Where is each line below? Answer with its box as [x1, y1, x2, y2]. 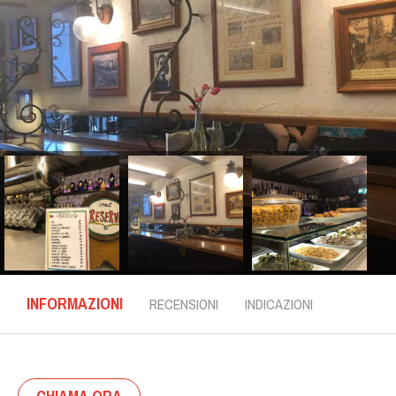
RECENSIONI [149, 294, 218, 314]
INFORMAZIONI [27, 293, 123, 315]
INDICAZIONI [245, 294, 313, 314]
